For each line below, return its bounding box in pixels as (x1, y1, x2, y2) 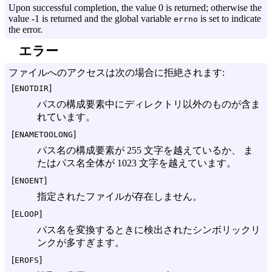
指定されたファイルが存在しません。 (37, 191, 202, 202)
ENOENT (15, 176, 44, 185)
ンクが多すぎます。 (37, 237, 124, 248)
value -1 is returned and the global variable (8, 13, 174, 24)
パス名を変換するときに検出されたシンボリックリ (37, 225, 260, 235)
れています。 (37, 112, 95, 122)
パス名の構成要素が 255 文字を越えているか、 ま (37, 145, 253, 155)
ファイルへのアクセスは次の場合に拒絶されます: (8, 67, 225, 78)
